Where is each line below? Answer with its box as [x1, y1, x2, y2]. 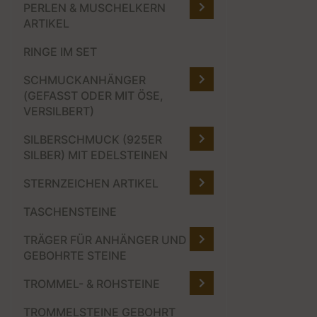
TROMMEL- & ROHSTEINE [23, 277, 160, 292]
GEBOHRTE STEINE [23, 248, 127, 263]
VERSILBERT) [23, 104, 94, 119]
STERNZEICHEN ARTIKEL [23, 176, 158, 191]
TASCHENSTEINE [23, 204, 117, 219]
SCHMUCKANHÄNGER [23, 73, 146, 88]
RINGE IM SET [23, 45, 97, 59]
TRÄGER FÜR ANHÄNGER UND [23, 233, 187, 248]
